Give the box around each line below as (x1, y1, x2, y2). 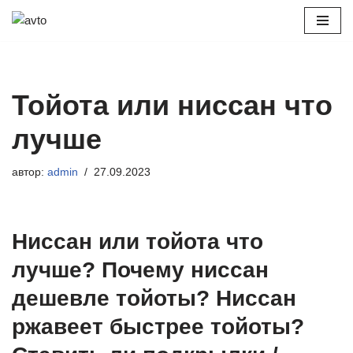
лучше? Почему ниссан (12, 258, 269, 282)
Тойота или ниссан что (12, 89, 333, 121)
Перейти (12, 35, 58, 49)
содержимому (12, 73, 87, 87)
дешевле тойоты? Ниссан (12, 286, 296, 310)
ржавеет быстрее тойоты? (12, 314, 304, 339)
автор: (12, 166, 47, 178)
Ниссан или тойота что (12, 229, 263, 254)
